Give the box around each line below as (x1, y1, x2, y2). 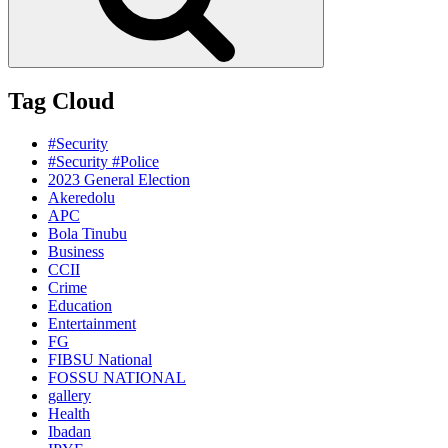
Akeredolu (48, 188, 115, 206)
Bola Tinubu (48, 224, 127, 242)
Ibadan (48, 422, 91, 440)
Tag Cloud (8, 87, 114, 114)
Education (48, 296, 112, 314)
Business (48, 242, 104, 260)
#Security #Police (48, 152, 159, 170)
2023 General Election (48, 170, 190, 188)
